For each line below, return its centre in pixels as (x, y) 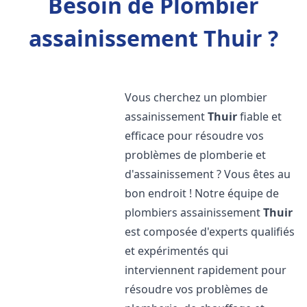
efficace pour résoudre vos (195, 136)
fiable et (260, 116)
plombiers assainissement (194, 212)
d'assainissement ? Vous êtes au (208, 174)
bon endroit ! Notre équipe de (202, 193)
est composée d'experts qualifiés (210, 232)
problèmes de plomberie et (196, 155)
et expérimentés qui (177, 251)
